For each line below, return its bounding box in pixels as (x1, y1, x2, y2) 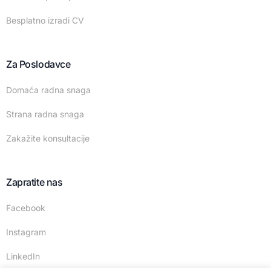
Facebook (6, 203, 45, 214)
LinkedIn (6, 251, 40, 262)
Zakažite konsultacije (6, 133, 90, 144)
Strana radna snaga (6, 109, 84, 120)
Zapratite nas (6, 176, 63, 189)
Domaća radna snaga (6, 85, 91, 96)
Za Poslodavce (6, 58, 71, 71)
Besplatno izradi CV (6, 15, 84, 26)
